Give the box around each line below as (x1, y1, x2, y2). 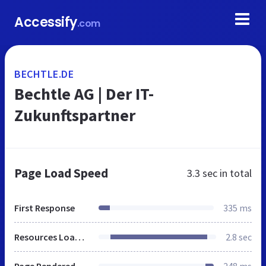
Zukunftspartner (14, 104, 135, 126)
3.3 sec (187, 166, 217, 180)
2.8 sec (226, 231, 252, 243)
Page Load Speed (14, 165, 108, 181)
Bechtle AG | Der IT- (14, 83, 154, 104)
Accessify (14, 13, 77, 31)
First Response (14, 202, 75, 214)
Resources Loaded (75, 231, 84, 243)
